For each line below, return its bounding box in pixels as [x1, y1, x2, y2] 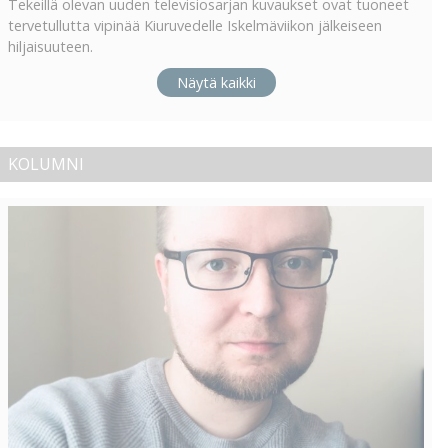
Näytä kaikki [176, 72, 256, 92]
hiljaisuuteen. [8, 37, 93, 57]
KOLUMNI [8, 152, 84, 175]
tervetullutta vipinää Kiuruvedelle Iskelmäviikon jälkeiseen [8, 16, 382, 36]
